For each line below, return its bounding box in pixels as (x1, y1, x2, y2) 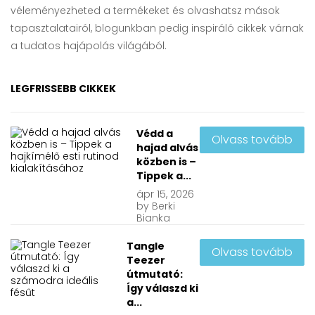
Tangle (127, 238, 165, 253)
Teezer (127, 252, 166, 267)
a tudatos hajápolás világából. (11, 38, 167, 53)
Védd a (136, 126, 174, 141)
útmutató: (127, 266, 184, 281)
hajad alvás (136, 140, 199, 155)
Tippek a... (136, 168, 192, 183)
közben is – (136, 154, 197, 169)
